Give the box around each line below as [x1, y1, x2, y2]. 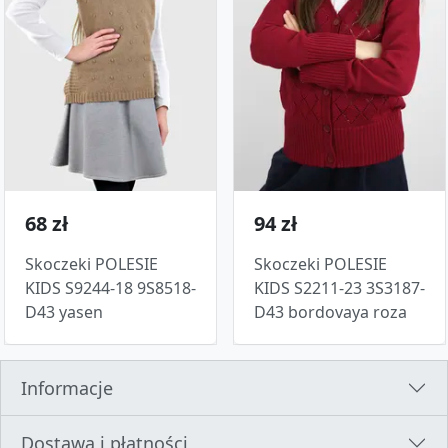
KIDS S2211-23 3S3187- [254, 277, 425, 300]
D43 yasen [25, 301, 103, 324]
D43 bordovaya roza [254, 301, 407, 324]
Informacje [21, 376, 113, 401]
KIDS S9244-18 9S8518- [25, 277, 196, 300]
